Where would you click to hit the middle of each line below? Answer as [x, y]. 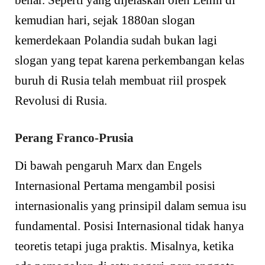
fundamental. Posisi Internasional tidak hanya [129, 226]
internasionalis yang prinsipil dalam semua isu [131, 206]
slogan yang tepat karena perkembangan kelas [130, 61]
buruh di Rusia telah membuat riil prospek [121, 81]
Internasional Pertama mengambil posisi [115, 185]
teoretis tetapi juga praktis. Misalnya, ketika [124, 246]
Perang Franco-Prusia [74, 138]
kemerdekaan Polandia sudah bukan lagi [116, 41]
